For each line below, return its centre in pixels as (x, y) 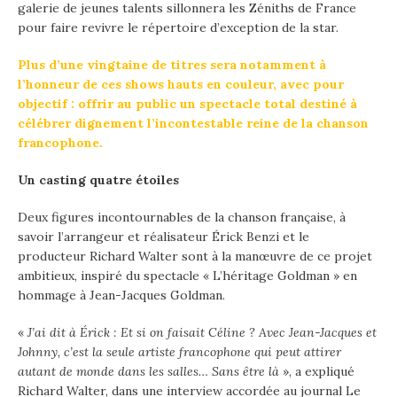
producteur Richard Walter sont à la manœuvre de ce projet (195, 256)
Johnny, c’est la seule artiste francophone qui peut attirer (179, 351)
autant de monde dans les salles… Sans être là (148, 371)
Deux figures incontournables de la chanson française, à (182, 217)
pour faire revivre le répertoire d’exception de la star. (178, 27)
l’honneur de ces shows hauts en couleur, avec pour (181, 84)
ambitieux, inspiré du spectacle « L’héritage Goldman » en (187, 275)
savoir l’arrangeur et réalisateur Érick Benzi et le (163, 236)
